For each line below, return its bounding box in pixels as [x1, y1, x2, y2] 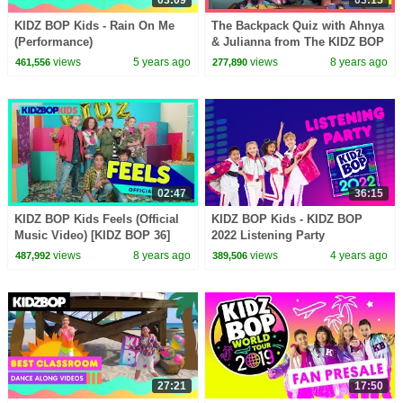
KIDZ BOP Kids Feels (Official [13, 211, 179, 226]
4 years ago [330, 248, 389, 262]
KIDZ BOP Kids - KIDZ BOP [211, 211, 363, 226]
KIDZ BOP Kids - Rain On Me [13, 18, 175, 32]
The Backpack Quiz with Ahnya [211, 18, 385, 32]
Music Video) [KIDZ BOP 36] [13, 228, 170, 242]
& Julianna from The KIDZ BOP [211, 34, 385, 49]
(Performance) [13, 34, 93, 49]
